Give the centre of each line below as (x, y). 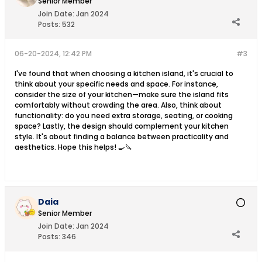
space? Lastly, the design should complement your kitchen (122, 126)
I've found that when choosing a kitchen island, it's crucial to (124, 73)
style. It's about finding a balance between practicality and (122, 137)
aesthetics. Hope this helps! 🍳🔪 (73, 147)
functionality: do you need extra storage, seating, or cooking (124, 116)
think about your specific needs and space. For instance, (116, 84)
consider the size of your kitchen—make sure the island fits (122, 94)
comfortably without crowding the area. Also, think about (118, 105)
